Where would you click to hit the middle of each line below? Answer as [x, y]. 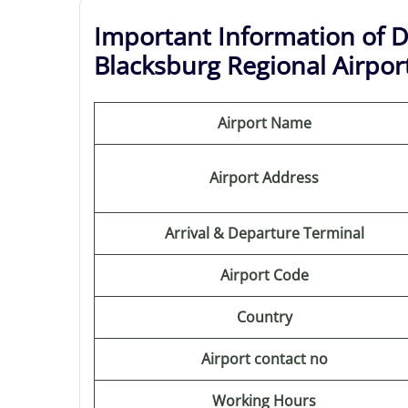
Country [264, 317]
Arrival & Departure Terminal [264, 233]
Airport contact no [264, 359]
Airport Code [264, 275]
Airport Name [264, 123]
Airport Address [264, 178]
